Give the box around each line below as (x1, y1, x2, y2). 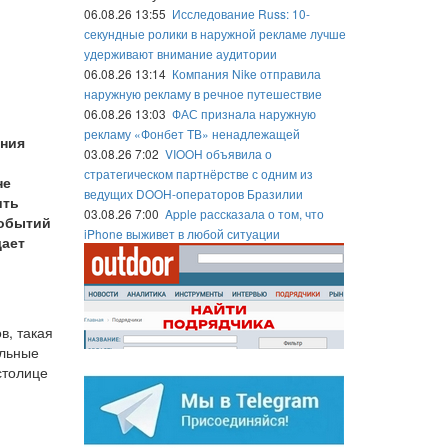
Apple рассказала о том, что (164, 205, 324, 222)
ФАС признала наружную (171, 105, 316, 122)
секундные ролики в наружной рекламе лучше (83, 25, 346, 42)
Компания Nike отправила (171, 65, 321, 82)
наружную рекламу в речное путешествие (83, 85, 322, 102)
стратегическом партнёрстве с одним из (83, 165, 313, 182)
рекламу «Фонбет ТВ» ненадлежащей (83, 125, 300, 142)
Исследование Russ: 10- (171, 5, 310, 22)
